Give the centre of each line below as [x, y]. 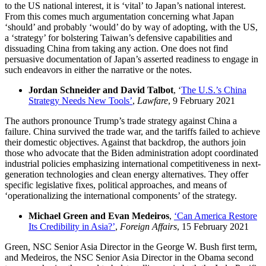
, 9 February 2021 [202, 100]
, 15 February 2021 [213, 226]
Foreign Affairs [148, 226]
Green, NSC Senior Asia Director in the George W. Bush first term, [131, 246]
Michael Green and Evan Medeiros [99, 216]
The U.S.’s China [214, 90]
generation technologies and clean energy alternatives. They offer [126, 174]
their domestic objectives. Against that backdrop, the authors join [125, 142]
